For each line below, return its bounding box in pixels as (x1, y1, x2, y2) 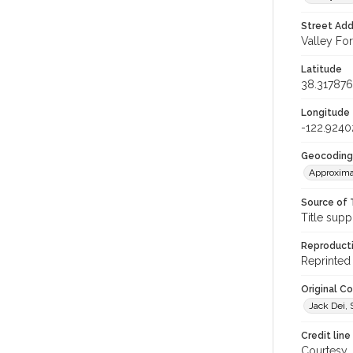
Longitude (301, 107, 350, 118)
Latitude (301, 64, 342, 75)
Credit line (301, 330, 351, 341)
